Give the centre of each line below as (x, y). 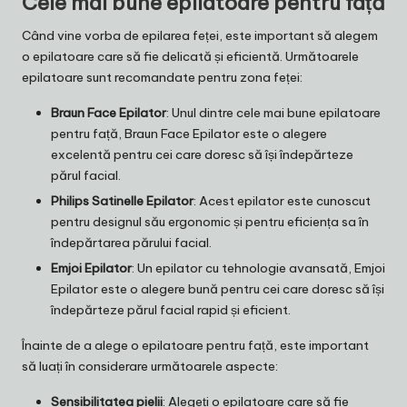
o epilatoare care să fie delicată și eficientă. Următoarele (190, 57)
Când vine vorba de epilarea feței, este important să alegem (200, 36)
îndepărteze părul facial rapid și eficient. (171, 310)
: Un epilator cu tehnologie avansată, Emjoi (258, 268)
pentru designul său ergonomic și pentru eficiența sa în (210, 222)
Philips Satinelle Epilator (122, 201)
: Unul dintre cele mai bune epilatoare (273, 113)
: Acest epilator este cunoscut (282, 201)
